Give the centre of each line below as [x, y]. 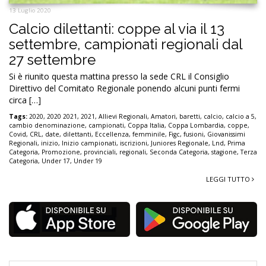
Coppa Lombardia [196, 126]
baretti [190, 117]
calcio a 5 [240, 117]
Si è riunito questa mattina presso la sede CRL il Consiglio [119, 77]
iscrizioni [134, 143]
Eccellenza [112, 134]
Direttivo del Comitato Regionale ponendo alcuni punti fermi [124, 88]
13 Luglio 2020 [30, 11]
